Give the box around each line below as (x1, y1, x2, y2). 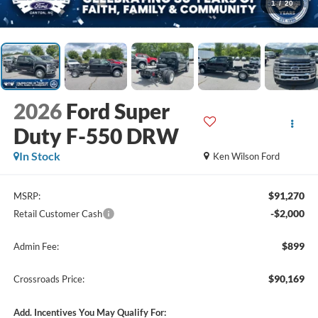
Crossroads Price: (13, 273, 84, 285)
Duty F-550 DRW (13, 123, 179, 149)
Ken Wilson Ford (213, 150, 280, 163)
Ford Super (65, 98, 170, 124)
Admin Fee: (13, 240, 59, 252)
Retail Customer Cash (13, 207, 102, 219)
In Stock (18, 149, 60, 163)
